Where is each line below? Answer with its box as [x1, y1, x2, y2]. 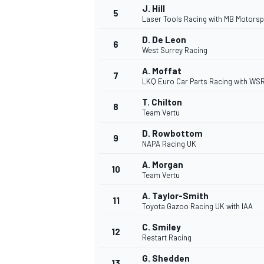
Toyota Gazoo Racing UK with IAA [142, 202, 253, 212]
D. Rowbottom [142, 128, 203, 139]
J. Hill [142, 3, 165, 14]
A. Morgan [142, 159, 183, 170]
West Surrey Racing [142, 45, 207, 55]
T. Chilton [142, 97, 182, 108]
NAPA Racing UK [142, 139, 196, 149]
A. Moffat [142, 65, 181, 77]
